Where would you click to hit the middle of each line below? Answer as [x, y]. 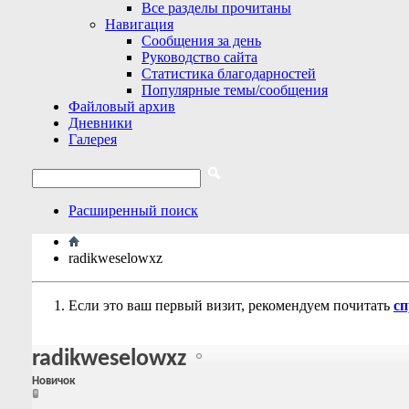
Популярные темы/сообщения [235, 90]
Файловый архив [122, 106]
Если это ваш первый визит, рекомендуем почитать [231, 305]
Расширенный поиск [133, 210]
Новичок [53, 382]
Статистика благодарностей [229, 73]
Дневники [100, 123]
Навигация [139, 24]
